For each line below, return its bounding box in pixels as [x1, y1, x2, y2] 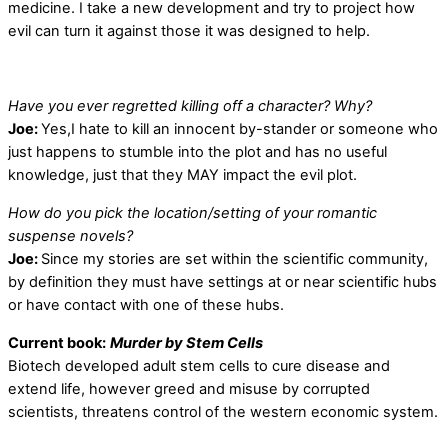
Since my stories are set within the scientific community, [41, 250, 428, 269]
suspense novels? [8, 227, 133, 246]
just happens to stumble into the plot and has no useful [8, 143, 387, 162]
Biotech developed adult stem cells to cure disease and [8, 356, 390, 375]
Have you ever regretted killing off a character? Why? [8, 97, 372, 116]
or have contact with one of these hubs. [8, 296, 284, 315]
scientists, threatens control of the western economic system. [8, 402, 438, 421]
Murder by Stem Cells [110, 333, 263, 352]
